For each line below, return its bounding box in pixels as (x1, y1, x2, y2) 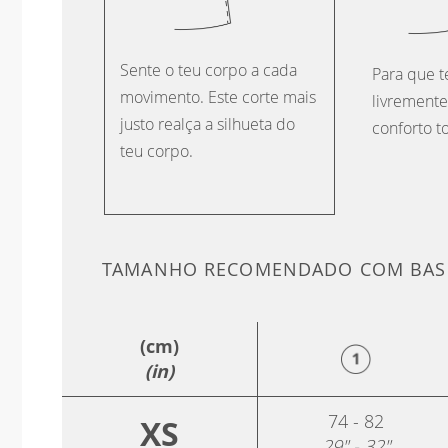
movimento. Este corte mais (120, 85, 316, 108)
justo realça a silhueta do (120, 112, 295, 135)
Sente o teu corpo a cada (120, 58, 297, 81)
